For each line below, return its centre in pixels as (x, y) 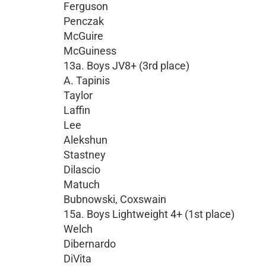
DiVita (77, 259)
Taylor (78, 95)
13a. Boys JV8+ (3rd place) (126, 66)
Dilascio (82, 170)
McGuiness (90, 51)
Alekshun (85, 140)
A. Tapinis (87, 80)
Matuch (82, 184)
